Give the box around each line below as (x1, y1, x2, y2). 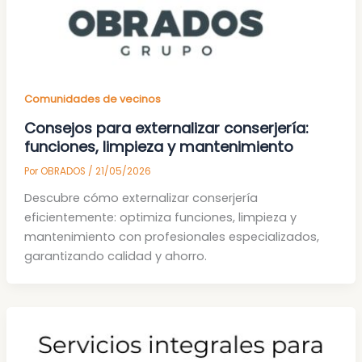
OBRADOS (40, 164, 88, 178)
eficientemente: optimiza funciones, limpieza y (23, 208, 297, 225)
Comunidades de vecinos (23, 92, 161, 107)
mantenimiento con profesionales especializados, (23, 228, 319, 245)
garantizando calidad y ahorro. (23, 247, 207, 264)
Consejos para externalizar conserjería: (23, 117, 309, 138)
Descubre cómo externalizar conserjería (23, 189, 258, 206)
